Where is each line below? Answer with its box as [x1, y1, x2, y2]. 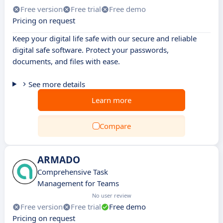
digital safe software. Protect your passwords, [12, 45, 169, 55]
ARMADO [37, 153, 80, 166]
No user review [92, 192, 131, 199]
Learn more [92, 95, 131, 105]
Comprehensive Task [37, 167, 108, 177]
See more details [28, 79, 85, 89]
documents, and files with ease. [12, 56, 120, 66]
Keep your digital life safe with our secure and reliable [12, 33, 197, 43]
